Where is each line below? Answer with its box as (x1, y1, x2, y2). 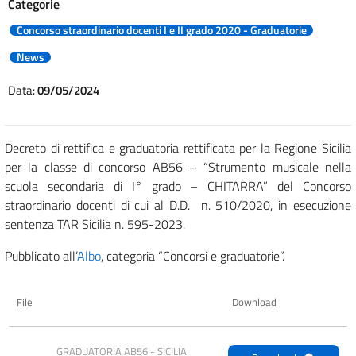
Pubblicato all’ (5, 246, 77, 265)
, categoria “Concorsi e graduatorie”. (101, 246, 284, 265)
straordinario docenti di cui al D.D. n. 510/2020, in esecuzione (5, 195, 351, 215)
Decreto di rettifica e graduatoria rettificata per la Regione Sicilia (5, 137, 351, 157)
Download (232, 293, 277, 310)
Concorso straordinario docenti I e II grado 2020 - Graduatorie (16, 21, 307, 39)
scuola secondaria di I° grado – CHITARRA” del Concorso (5, 176, 351, 195)
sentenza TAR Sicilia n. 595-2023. (5, 214, 185, 234)
